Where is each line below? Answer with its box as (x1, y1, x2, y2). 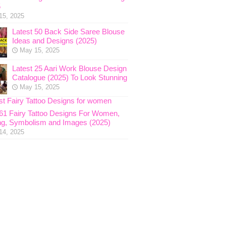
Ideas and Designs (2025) (12, 36, 97, 45)
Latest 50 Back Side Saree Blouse (12, 27, 125, 36)
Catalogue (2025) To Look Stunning (12, 73, 127, 82)
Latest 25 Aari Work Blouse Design (12, 64, 127, 73)
